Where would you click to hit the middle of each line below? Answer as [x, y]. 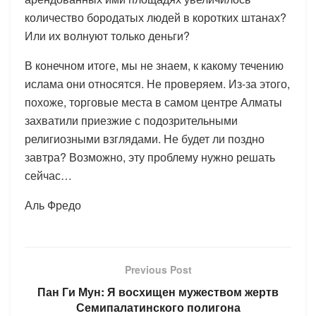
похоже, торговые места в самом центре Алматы [153, 102]
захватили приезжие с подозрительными [131, 120]
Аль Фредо [53, 205]
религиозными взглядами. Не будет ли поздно [145, 138]
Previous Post [158, 269]
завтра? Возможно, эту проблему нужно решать [150, 157]
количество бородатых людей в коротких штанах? [156, 17]
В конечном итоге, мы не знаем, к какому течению [154, 65]
